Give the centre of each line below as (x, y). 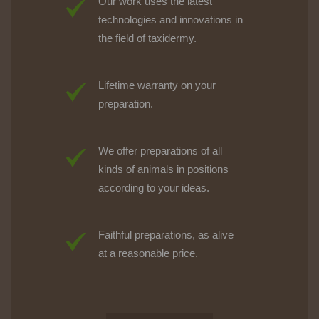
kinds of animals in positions (163, 169)
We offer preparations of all (160, 150)
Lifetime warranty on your (157, 85)
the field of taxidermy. (147, 38)
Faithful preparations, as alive (166, 234)
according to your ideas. (154, 187)
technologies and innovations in (171, 19)
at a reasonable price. (148, 253)
